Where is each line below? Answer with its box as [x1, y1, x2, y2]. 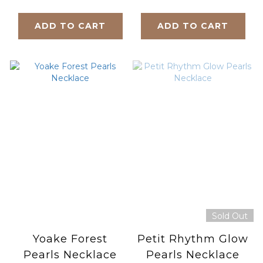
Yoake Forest [33, 232, 107, 245]
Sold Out [211, 210, 248, 221]
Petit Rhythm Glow [137, 232, 248, 245]
